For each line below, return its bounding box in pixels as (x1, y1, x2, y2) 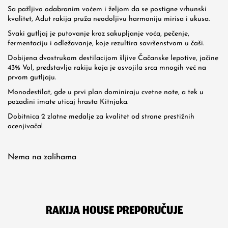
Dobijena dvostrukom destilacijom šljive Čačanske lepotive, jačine (8, 54, 218, 62)
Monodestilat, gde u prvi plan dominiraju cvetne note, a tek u (8, 89, 204, 96)
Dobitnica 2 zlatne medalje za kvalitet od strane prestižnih (8, 113, 194, 121)
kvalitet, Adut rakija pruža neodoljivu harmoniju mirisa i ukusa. (8, 15, 210, 23)
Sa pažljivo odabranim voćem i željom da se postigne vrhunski (8, 6, 207, 13)
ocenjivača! (8, 123, 43, 130)
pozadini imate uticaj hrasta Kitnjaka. (8, 98, 128, 106)
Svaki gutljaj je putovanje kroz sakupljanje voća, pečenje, (8, 30, 189, 38)
